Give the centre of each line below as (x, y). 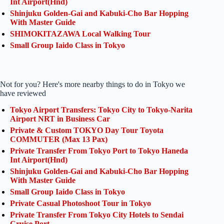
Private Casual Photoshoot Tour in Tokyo (80, 203)
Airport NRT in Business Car (60, 119)
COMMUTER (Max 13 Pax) (59, 139)
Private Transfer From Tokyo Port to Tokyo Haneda (99, 151)
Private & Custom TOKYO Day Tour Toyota (87, 130)
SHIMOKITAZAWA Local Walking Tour (80, 34)
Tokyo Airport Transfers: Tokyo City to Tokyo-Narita (101, 110)
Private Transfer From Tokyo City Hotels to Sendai (97, 215)
